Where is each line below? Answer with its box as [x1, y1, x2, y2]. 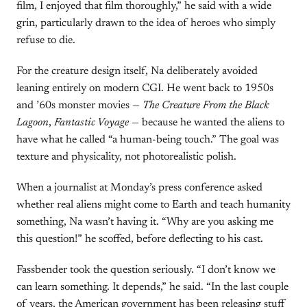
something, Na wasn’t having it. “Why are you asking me [16, 217, 273, 228]
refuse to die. [16, 35, 75, 46]
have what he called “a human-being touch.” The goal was [16, 134, 279, 145]
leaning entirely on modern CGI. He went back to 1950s [16, 83, 273, 94]
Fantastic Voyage [54, 117, 129, 128]
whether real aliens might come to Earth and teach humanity [16, 199, 291, 210]
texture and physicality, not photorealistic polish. [16, 151, 236, 162]
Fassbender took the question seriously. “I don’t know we [16, 265, 275, 275]
